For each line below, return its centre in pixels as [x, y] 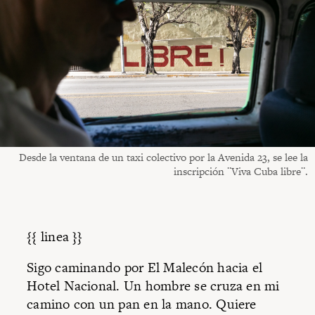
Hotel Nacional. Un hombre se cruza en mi [153, 285]
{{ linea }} [55, 237]
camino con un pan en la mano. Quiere [142, 304]
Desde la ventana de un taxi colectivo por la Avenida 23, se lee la [163, 157]
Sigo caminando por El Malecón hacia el [145, 267]
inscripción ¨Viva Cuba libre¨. [241, 172]
